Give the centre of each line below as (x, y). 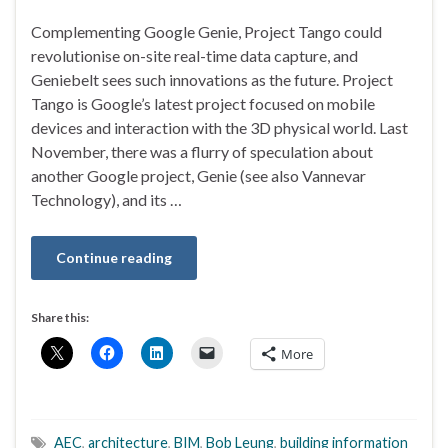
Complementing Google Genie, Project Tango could (206, 32)
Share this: (60, 318)
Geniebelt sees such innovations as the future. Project (212, 80)
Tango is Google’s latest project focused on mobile (203, 104)
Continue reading (114, 258)
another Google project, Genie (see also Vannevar (198, 176)
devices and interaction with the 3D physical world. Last (219, 128)
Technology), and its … (106, 200)
